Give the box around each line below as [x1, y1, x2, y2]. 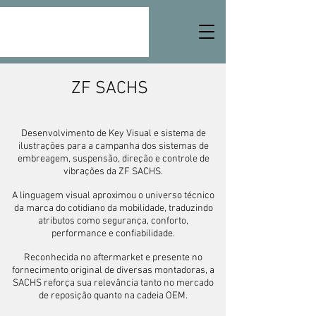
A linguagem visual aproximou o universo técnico [12, 190, 214, 202]
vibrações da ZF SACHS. [63, 166, 163, 178]
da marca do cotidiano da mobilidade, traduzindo [13, 202, 213, 214]
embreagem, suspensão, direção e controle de [17, 153, 209, 165]
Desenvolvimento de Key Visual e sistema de [20, 128, 206, 140]
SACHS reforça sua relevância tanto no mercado [13, 277, 214, 289]
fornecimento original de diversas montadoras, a [12, 265, 214, 276]
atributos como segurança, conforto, [38, 215, 188, 227]
